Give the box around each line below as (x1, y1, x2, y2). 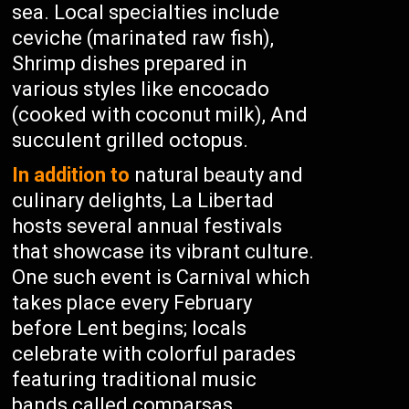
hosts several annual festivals (12, 215, 283, 237)
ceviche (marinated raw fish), (12, 26, 275, 49)
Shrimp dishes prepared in (12, 52, 248, 75)
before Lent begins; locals (12, 317, 247, 340)
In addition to (12, 163, 131, 186)
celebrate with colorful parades (12, 342, 297, 365)
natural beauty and (130, 163, 304, 186)
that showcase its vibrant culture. (12, 240, 315, 263)
